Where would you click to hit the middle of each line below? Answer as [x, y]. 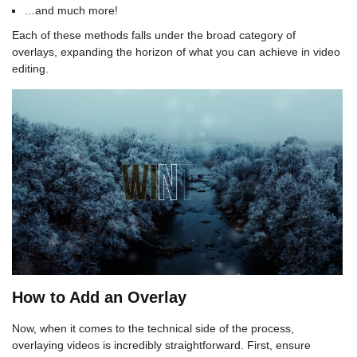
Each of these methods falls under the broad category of [154, 35]
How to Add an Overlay [99, 297]
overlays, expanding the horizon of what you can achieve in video [176, 51]
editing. [30, 68]
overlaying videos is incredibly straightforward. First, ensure [161, 345]
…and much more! [71, 10]
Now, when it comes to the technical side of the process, [153, 328]
